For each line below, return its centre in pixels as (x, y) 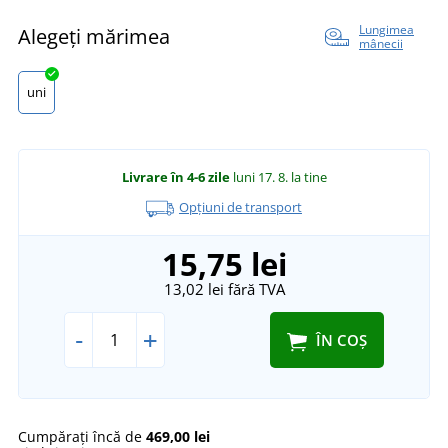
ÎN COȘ (341, 339)
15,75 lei (224, 263)
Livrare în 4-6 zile (175, 177)
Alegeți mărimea (94, 37)
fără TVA (254, 288)
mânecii (381, 44)
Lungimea (386, 30)
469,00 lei (178, 436)
